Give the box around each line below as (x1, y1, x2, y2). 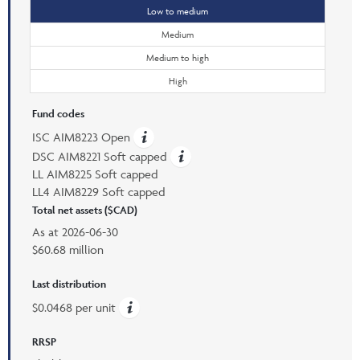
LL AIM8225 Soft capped (32, 166, 158, 182)
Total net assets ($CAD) (32, 202, 137, 217)
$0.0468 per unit (32, 299, 119, 315)
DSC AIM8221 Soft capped (32, 148, 170, 164)
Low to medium (147, 4, 208, 17)
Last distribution (32, 276, 106, 291)
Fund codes (32, 106, 84, 121)
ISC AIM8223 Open (32, 129, 133, 145)
